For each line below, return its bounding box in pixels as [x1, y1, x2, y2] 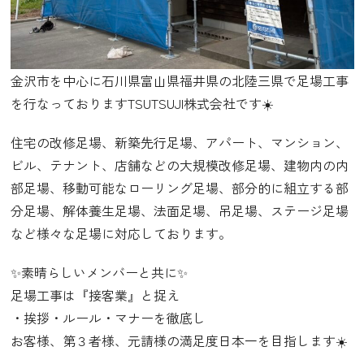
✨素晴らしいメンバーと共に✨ [10, 262, 188, 283]
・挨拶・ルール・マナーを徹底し [10, 308, 206, 328]
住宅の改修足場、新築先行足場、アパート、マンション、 [10, 132, 349, 153]
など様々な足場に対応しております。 [10, 223, 232, 244]
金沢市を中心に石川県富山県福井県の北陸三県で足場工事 [10, 71, 349, 91]
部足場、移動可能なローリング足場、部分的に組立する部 [10, 178, 349, 198]
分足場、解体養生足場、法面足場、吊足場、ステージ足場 [10, 201, 349, 221]
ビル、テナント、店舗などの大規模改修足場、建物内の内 [10, 155, 349, 175]
